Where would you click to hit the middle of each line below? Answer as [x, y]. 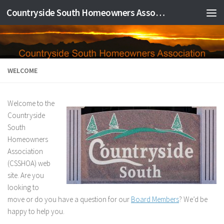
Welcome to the [31, 103]
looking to [23, 187]
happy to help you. [36, 211]
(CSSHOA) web [29, 163]
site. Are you [26, 175]
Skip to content [41, 14]
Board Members [155, 199]
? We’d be [193, 199]
